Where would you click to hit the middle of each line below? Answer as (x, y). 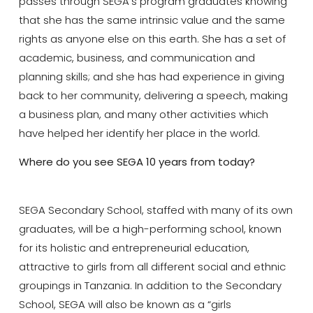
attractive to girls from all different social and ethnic (152, 266)
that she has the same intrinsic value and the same (152, 20)
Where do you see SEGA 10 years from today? (137, 162)
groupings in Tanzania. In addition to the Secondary (150, 285)
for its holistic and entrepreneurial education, (134, 247)
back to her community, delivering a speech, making (153, 95)
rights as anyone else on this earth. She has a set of (152, 38)
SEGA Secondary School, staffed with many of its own (155, 210)
